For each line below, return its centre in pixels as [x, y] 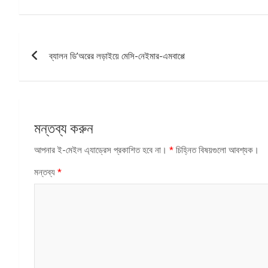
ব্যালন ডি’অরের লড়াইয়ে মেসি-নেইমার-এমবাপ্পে [117, 56]
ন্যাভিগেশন [52, 68]
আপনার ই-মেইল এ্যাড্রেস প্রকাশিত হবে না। [100, 150]
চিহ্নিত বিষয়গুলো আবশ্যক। [216, 150]
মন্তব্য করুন [64, 128]
